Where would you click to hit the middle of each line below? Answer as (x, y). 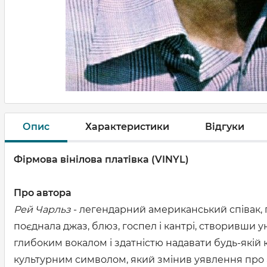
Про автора (43, 193)
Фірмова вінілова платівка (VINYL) (101, 159)
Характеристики (127, 126)
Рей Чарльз (42, 209)
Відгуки (225, 126)
